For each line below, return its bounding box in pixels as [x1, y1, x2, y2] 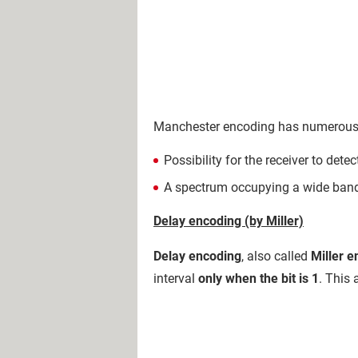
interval [153, 271, 198, 286]
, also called [241, 249, 311, 264]
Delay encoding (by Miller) [153, 213, 304, 229]
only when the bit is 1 [198, 271, 319, 286]
